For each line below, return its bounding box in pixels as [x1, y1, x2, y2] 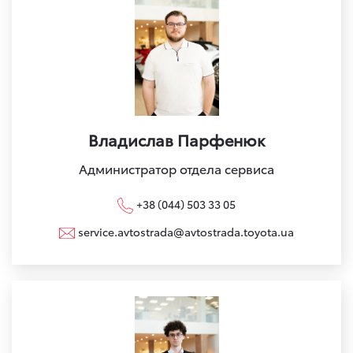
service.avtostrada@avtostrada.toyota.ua [78, 223, 294, 240]
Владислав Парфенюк [88, 128, 265, 150]
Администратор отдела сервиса [79, 158, 274, 177]
